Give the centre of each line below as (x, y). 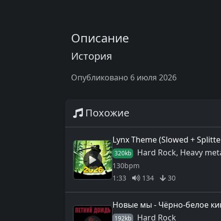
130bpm (126, 166)
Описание (100, 38)
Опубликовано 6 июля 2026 (124, 78)
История (92, 56)
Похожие (106, 113)
